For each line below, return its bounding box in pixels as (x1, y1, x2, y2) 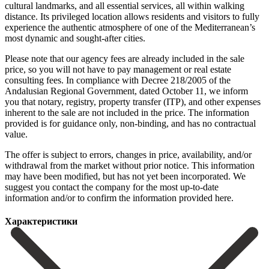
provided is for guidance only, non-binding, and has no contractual (5, 118, 256, 128)
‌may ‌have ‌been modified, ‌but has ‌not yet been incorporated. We (5, 171, 246, 181)
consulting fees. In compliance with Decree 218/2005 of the (5, 74, 231, 85)
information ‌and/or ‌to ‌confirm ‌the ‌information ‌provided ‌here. (5, 192, 234, 203)
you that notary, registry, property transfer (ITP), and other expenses (5, 96, 261, 107)
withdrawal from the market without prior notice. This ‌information (5, 160, 255, 171)
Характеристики (5, 216, 77, 226)
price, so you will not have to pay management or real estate (5, 64, 231, 74)
